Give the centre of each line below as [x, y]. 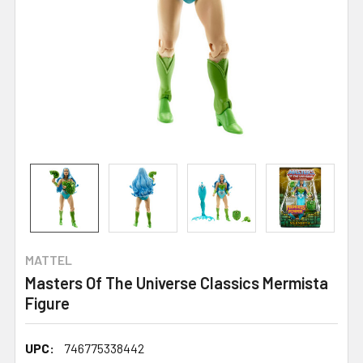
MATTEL [49, 259]
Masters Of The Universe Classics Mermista [177, 282]
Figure [47, 303]
